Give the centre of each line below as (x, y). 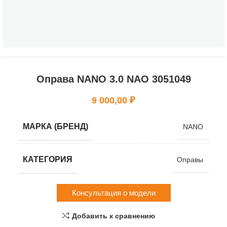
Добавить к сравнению (113, 216)
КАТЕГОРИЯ (48, 159)
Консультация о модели (113, 193)
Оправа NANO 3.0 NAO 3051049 (113, 79)
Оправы (190, 160)
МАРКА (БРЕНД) (55, 126)
